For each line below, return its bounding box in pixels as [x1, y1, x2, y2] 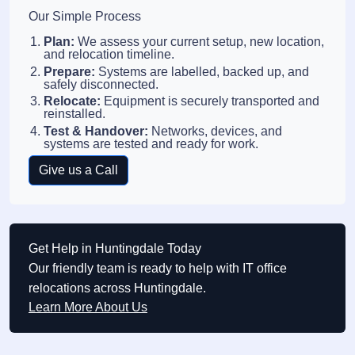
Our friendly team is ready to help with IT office [29, 261, 287, 275]
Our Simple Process [29, 10, 141, 24]
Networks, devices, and [148, 124, 283, 138]
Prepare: [44, 64, 96, 78]
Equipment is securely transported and [101, 94, 320, 109]
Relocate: [44, 94, 101, 109]
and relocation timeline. [44, 48, 175, 62]
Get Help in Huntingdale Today [29, 241, 201, 255]
